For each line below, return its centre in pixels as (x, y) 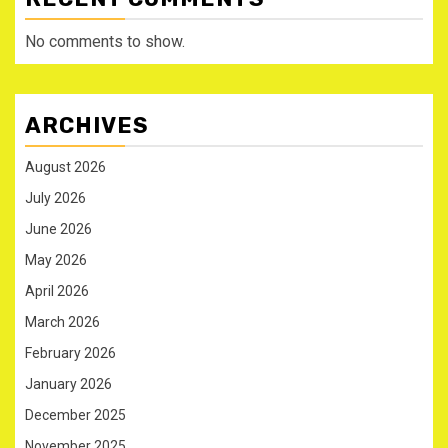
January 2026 (68, 383)
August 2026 (65, 166)
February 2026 (70, 352)
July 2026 (55, 197)
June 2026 (58, 228)
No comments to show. (105, 41)
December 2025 (75, 414)
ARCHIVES (87, 125)
